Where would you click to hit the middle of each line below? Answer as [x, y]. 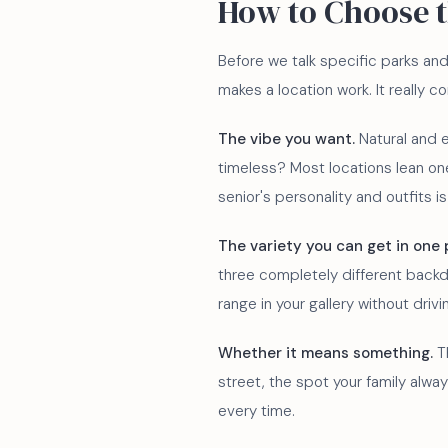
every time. [256, 411]
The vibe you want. [286, 139]
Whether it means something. [325, 353]
